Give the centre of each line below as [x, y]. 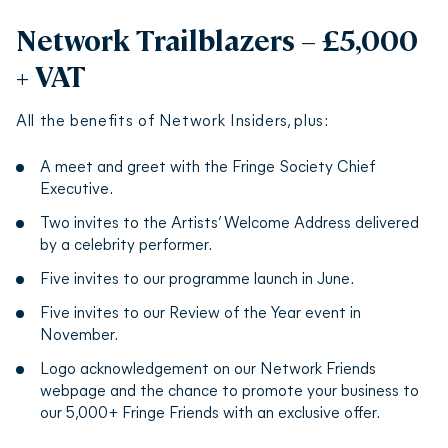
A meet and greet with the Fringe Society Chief [207, 165]
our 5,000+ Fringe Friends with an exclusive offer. [210, 411]
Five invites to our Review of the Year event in [200, 311]
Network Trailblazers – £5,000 [217, 39]
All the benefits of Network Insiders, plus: [172, 119]
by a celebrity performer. [126, 243]
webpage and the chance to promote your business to [229, 389]
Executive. [76, 187]
